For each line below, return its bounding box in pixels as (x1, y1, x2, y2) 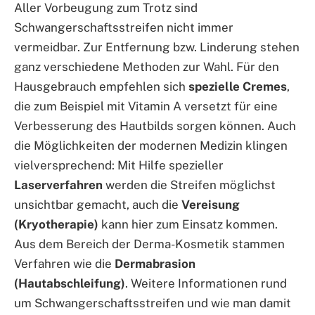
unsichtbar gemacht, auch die (14, 197, 181, 212)
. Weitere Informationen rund (125, 276, 287, 290)
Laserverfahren (14, 177, 103, 192)
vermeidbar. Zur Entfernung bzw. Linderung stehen (14, 39, 300, 54)
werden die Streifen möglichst (103, 177, 276, 192)
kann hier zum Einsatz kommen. (98, 217, 278, 231)
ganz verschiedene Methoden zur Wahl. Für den (14, 59, 279, 74)
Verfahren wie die (14, 256, 115, 271)
